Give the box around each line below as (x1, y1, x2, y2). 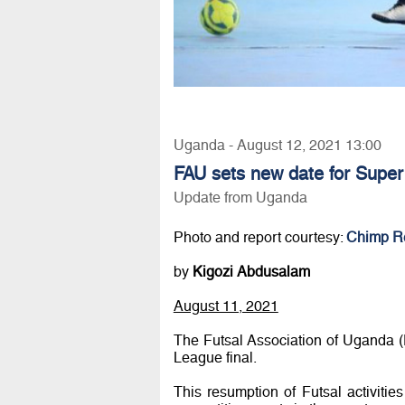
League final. (173, 348, 257, 366)
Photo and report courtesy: (173, 228, 346, 246)
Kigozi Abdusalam (192, 262, 310, 280)
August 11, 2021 (173, 297, 278, 315)
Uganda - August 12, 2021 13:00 (173, 136, 381, 154)
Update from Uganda (173, 188, 307, 206)
